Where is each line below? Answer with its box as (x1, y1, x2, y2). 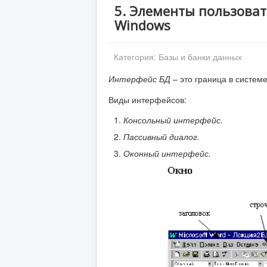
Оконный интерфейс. (123, 147, 211, 159)
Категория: (114, 51, 159, 63)
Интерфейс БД (108, 73, 170, 85)
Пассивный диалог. (123, 131, 200, 142)
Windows (114, 16, 170, 34)
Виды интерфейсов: (108, 94, 187, 105)
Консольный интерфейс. (123, 114, 223, 126)
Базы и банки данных (159, 51, 242, 63)
